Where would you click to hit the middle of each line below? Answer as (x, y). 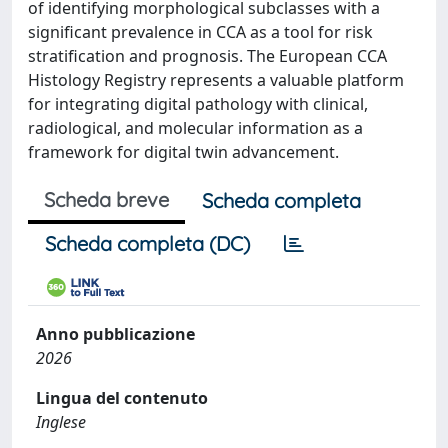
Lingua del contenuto (122, 398)
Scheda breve (106, 199)
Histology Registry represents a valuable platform (216, 80)
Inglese (61, 422)
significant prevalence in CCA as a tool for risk (200, 32)
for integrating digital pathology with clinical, (198, 104)
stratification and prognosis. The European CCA (207, 56)
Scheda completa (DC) (147, 243)
